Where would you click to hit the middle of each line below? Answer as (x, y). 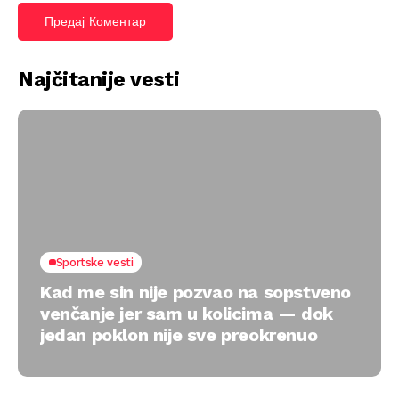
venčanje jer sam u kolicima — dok (187, 313)
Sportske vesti (94, 262)
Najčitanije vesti (99, 80)
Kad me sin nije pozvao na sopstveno (195, 292)
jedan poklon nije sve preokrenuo (179, 335)
